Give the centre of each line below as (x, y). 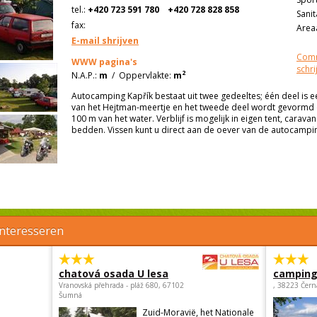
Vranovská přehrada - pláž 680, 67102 (121, 286)
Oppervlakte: (145, 75)
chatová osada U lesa (114, 274)
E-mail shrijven (105, 40)
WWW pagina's (104, 62)
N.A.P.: (84, 75)
